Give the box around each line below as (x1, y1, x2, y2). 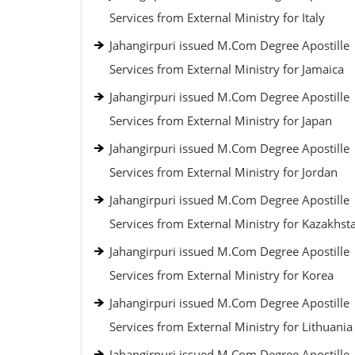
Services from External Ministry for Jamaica (109, 61, 344, 77)
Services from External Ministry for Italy (109, 10, 325, 25)
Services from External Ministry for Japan (109, 113, 332, 128)
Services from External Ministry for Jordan (109, 164, 338, 180)
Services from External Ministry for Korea (109, 267, 334, 283)
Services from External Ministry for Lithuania (109, 319, 353, 334)
